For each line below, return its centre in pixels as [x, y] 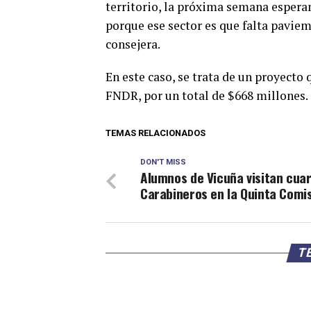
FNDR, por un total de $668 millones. [207, 95]
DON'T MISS [163, 162]
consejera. [133, 44]
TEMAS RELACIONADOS [155, 133]
